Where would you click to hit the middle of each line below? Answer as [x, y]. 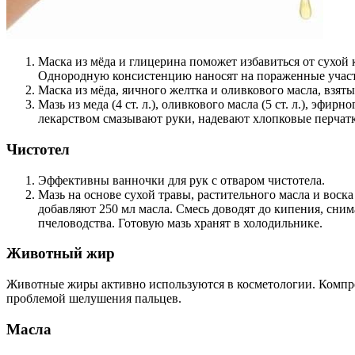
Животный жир [61, 254]
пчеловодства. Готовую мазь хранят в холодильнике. [180, 223]
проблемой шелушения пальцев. [94, 298]
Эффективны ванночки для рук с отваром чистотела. [181, 180]
